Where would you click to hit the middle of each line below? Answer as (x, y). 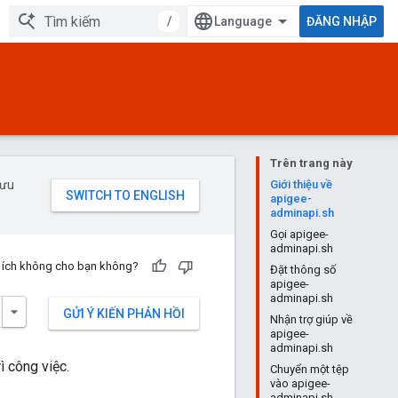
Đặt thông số (303, 270)
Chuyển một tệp (310, 369)
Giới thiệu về (301, 184)
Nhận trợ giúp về (311, 319)
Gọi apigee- (299, 234)
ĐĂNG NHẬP (342, 21)
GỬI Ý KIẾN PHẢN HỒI (124, 314)
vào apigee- (300, 383)
